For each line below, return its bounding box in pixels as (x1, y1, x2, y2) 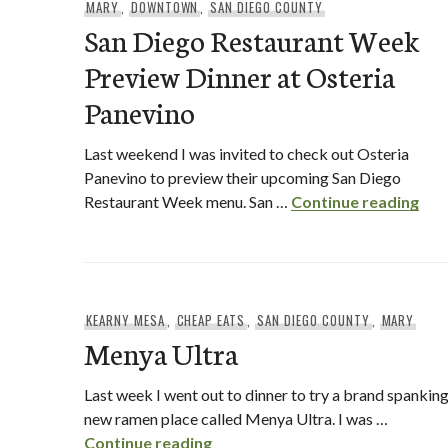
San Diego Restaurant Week (84, 19, 419, 60)
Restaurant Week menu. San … (84, 192, 291, 211)
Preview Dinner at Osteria (84, 55, 395, 96)
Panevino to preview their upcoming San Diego (84, 168, 401, 187)
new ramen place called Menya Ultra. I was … (84, 409, 388, 428)
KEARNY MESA (85, 310, 165, 330)
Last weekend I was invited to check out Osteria (84, 144, 409, 163)
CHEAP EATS (176, 310, 246, 330)
